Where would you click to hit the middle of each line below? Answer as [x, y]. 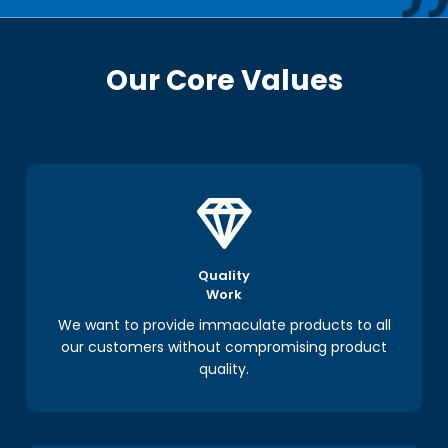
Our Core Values [224, 80]
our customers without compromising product [224, 347]
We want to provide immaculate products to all [224, 325]
